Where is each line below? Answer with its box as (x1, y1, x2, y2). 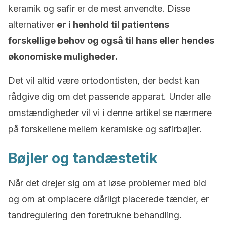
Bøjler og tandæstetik (8, 150, 158, 167)
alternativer (8, 19, 57, 30)
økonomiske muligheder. (8, 51, 118, 62)
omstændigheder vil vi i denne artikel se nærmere (8, 107, 212, 118)
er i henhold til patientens (57, 19, 169, 30)
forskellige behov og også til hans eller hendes (8, 35, 214, 46)
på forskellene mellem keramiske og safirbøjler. (8, 124, 202, 134)
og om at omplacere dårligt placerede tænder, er (8, 194, 209, 204)
